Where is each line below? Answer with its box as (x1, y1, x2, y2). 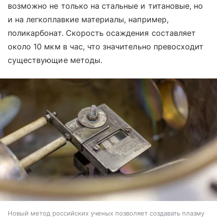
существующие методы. (8, 55, 102, 65)
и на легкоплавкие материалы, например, (8, 15, 169, 25)
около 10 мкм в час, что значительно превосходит (8, 42, 204, 52)
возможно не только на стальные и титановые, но (8, 1, 203, 11)
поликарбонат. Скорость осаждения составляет (8, 28, 196, 38)
